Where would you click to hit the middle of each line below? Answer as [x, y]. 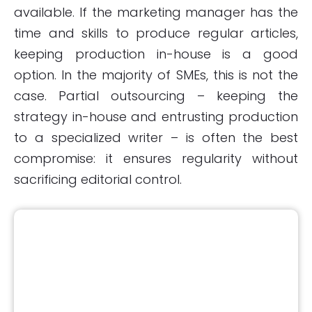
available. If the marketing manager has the [156, 12]
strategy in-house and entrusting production [156, 116]
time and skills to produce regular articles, [156, 33]
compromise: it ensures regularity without [156, 158]
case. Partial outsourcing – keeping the [156, 95]
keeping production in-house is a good [156, 54]
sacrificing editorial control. [98, 179]
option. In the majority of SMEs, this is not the [156, 75]
